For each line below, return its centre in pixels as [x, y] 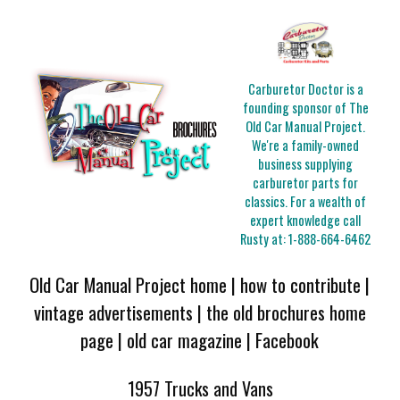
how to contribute [301, 284]
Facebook [287, 339]
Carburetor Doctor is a [305, 89]
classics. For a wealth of [306, 202]
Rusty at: [265, 239]
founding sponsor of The [305, 108]
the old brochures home [286, 312]
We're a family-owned [306, 146]
